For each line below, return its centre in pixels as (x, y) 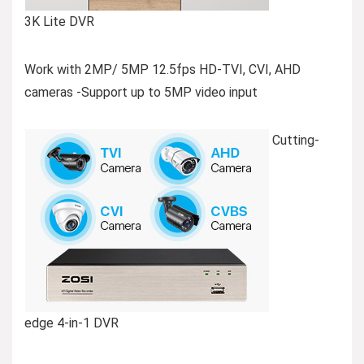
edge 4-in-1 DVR (71, 323)
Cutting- (294, 141)
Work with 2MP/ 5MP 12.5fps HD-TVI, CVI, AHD (162, 70)
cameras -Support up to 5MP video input (141, 93)
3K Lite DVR (59, 22)
